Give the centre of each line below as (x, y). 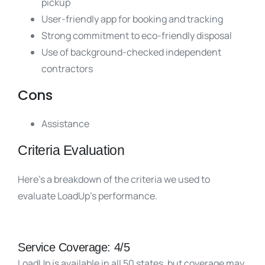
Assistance (65, 124)
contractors (67, 69)
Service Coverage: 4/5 (76, 247)
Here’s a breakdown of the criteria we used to (114, 179)
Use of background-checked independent (131, 52)
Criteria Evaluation (71, 150)
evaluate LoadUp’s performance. (88, 196)
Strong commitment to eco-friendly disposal (137, 35)
